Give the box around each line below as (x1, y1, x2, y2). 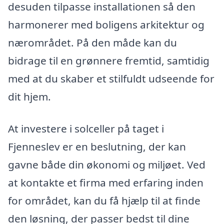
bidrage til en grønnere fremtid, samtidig (8, 53, 209, 67)
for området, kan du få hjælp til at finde (8, 193, 200, 207)
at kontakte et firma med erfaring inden (8, 175, 203, 189)
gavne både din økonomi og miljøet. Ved (8, 157, 205, 171)
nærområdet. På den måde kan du (8, 35, 177, 49)
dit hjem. (8, 89, 51, 103)
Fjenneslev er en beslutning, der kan (8, 139, 186, 153)
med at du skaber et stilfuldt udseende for (8, 71, 214, 85)
